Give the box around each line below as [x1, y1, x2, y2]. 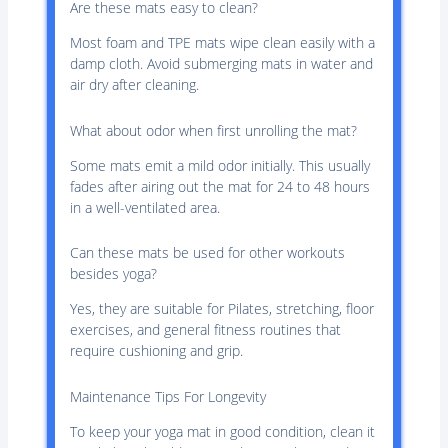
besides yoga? [69, 264, 157, 284]
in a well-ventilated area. [69, 197, 220, 217]
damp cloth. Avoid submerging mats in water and [69, 54, 373, 74]
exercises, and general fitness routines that [69, 320, 341, 340]
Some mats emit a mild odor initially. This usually [69, 155, 370, 175]
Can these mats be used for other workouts [69, 243, 345, 263]
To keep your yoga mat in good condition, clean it [69, 422, 375, 442]
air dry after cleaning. [69, 75, 199, 95]
